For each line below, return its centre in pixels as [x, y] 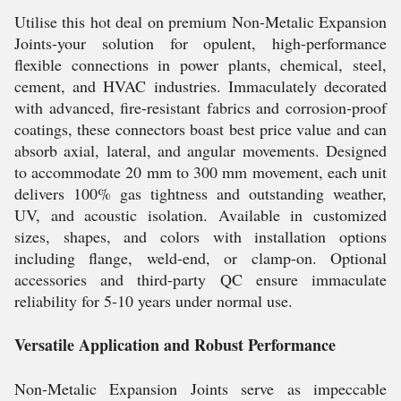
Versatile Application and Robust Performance [175, 345]
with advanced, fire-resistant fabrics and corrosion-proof [200, 107]
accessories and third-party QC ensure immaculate [200, 279]
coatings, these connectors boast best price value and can [200, 129]
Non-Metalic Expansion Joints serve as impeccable [200, 388]
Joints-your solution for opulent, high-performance [200, 43]
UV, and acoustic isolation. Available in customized [200, 215]
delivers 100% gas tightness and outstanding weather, [200, 193]
